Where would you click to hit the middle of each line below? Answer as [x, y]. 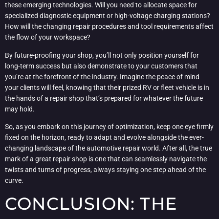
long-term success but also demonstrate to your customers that [101, 66]
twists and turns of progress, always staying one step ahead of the [105, 169]
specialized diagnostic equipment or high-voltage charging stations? [108, 16]
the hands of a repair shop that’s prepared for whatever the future [104, 98]
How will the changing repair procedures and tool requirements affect [109, 27]
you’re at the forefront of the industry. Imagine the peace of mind [102, 77]
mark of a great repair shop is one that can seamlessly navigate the [106, 159]
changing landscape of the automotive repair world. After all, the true [109, 148]
